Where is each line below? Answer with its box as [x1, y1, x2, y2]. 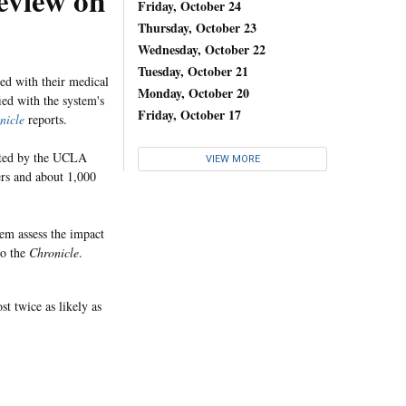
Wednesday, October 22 [138, 39, 266, 59]
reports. [24, 111, 67, 128]
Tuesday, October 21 [138, 61, 248, 81]
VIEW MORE [205, 153, 260, 166]
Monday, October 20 [138, 82, 249, 102]
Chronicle [29, 244, 79, 261]
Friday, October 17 [138, 104, 241, 124]
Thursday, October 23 [138, 17, 256, 37]
